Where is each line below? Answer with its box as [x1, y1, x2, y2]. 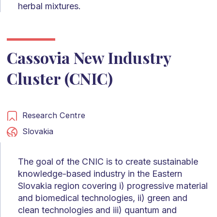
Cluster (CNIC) [6, 67, 113, 89]
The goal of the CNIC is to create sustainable [18, 156, 198, 167]
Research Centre [22, 110, 85, 120]
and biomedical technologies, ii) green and [18, 192, 187, 203]
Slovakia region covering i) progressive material [18, 180, 208, 191]
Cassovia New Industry [6, 46, 171, 68]
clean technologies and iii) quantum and [18, 204, 177, 215]
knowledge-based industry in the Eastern [18, 168, 182, 179]
